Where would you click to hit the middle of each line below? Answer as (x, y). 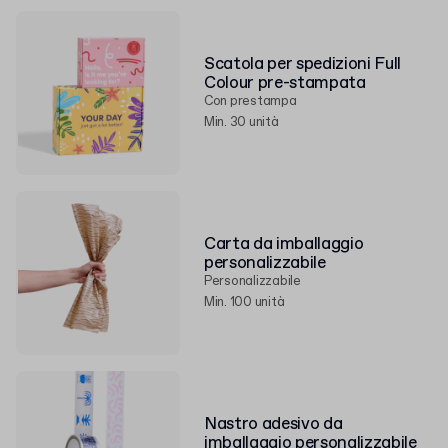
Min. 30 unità (241, 122)
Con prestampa (250, 101)
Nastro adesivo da (273, 424)
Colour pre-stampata (285, 83)
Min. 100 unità (244, 302)
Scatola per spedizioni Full (302, 64)
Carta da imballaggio (284, 244)
